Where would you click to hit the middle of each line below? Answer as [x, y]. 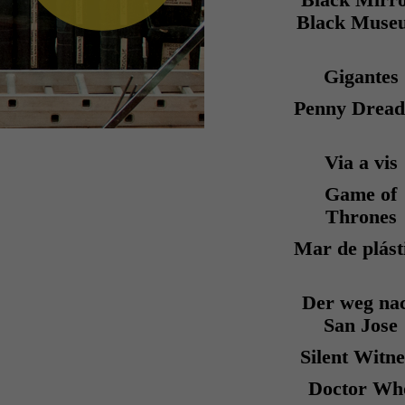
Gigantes [361, 77]
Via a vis [361, 163]
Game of [361, 194]
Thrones [361, 217]
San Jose [361, 325]
